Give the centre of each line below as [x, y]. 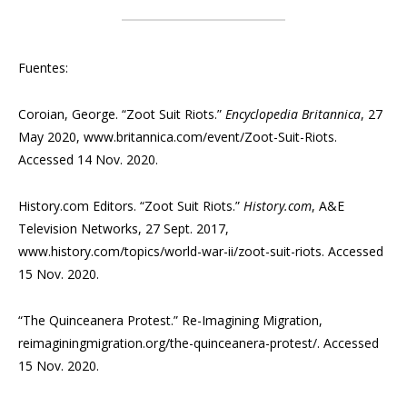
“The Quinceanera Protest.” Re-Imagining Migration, [170, 321]
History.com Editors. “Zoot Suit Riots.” [131, 206]
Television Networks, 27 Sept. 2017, [124, 229]
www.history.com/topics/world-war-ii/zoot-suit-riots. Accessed [201, 252]
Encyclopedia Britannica [293, 114]
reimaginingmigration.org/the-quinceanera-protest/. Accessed [199, 343]
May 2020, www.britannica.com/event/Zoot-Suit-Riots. [178, 137]
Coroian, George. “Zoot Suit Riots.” [122, 114]
